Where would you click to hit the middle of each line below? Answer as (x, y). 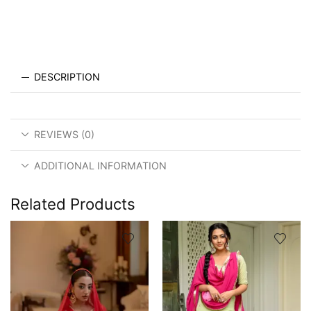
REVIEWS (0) (65, 134)
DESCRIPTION (67, 77)
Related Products (73, 203)
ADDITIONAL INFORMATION (101, 165)
